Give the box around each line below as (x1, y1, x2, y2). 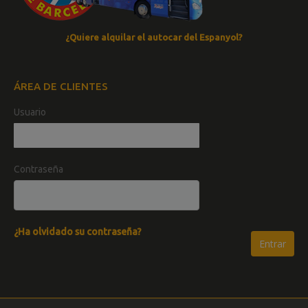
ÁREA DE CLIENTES (14, 80, 108, 92)
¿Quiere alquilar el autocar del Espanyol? (65, 32, 243, 42)
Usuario (14, 107, 46, 118)
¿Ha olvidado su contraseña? (14, 226, 142, 237)
